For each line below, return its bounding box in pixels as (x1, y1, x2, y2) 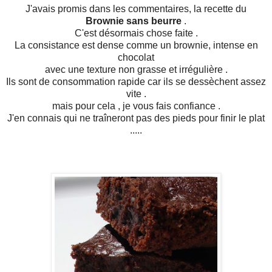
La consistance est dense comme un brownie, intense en (14, 40, 258, 51)
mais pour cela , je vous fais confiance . (52, 101, 220, 112)
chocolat (118, 52, 154, 63)
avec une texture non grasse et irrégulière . (44, 64, 228, 75)
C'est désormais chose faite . (74, 28, 198, 39)
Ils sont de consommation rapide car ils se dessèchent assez (6, 76, 266, 87)
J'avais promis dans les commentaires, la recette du (25, 4, 246, 15)
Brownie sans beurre (86, 16, 182, 27)
